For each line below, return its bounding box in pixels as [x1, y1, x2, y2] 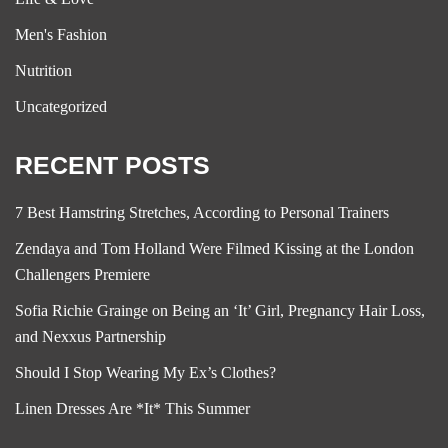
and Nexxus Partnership [15, 328, 166, 345]
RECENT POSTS [15, 151, 210, 179]
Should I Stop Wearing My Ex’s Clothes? [15, 364, 276, 381]
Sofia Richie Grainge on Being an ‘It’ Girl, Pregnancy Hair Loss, [15, 302, 425, 319]
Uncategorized [15, 98, 107, 115]
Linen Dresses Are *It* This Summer [15, 400, 250, 417]
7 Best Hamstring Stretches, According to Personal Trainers [15, 204, 389, 221]
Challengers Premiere [15, 266, 150, 283]
